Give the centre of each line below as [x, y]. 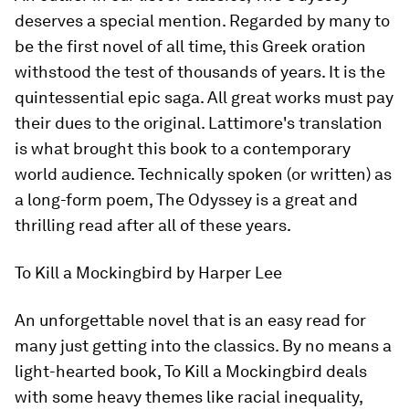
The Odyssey [204, 199]
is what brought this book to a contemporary [183, 148]
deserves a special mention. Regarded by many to [202, 21]
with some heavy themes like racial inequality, [189, 397]
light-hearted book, [89, 371]
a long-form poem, [85, 199]
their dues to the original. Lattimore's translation [199, 123]
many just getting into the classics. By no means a [203, 346]
